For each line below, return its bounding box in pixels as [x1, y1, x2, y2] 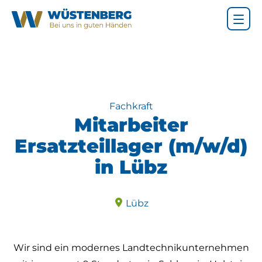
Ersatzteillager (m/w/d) [15, 135, 247, 157]
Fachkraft [109, 101, 153, 112]
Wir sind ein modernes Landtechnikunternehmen [13, 242, 249, 253]
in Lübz [95, 156, 167, 178]
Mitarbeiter [74, 113, 188, 136]
